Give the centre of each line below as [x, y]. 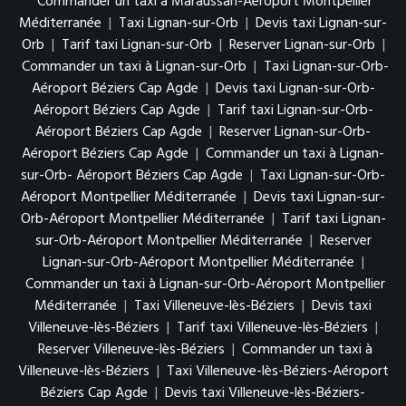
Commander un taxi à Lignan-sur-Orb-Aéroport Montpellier [205, 284]
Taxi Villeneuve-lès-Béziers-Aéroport [277, 371]
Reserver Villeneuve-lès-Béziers [131, 349]
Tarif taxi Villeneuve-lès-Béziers [272, 328]
